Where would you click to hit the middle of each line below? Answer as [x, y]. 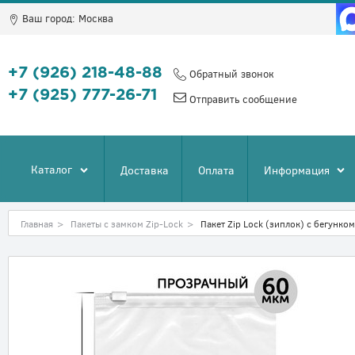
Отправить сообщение [242, 99]
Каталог [52, 169]
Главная [37, 224]
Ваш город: [49, 18]
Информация [297, 170]
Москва [96, 18]
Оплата [216, 170]
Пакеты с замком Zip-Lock [127, 224]
